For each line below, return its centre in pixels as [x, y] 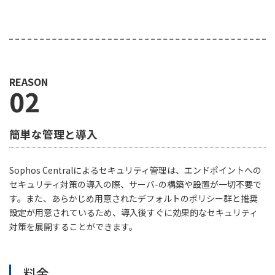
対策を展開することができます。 [73, 226]
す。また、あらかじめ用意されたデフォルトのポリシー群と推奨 [134, 198]
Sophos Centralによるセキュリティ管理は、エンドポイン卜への [135, 170]
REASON [29, 81]
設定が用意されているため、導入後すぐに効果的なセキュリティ [134, 212]
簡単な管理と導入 [53, 134]
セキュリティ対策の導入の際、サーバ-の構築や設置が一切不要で [135, 184]
